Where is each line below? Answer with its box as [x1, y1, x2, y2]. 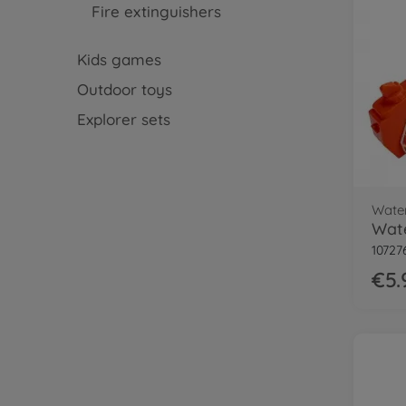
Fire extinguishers [91, 2, 221, 21]
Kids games [76, 50, 161, 69]
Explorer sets [76, 110, 170, 129]
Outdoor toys [76, 80, 172, 99]
